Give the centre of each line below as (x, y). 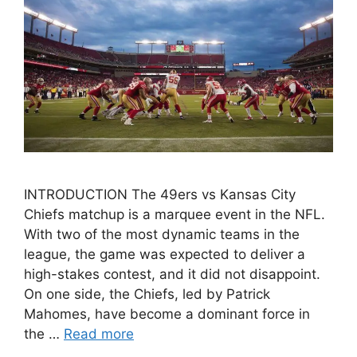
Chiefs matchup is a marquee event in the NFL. (175, 215)
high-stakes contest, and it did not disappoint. (172, 275)
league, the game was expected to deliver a (165, 255)
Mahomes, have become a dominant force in (167, 314)
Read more (99, 334)
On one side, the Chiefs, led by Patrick (147, 294)
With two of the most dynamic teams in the (162, 235)
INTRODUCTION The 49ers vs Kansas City (160, 195)
